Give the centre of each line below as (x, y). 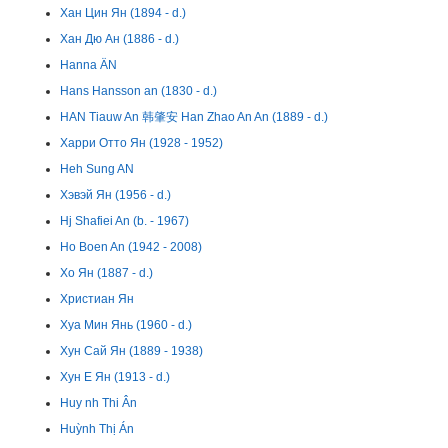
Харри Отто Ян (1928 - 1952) (141, 143)
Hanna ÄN (88, 65)
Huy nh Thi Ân (98, 403)
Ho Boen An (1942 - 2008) (131, 247)
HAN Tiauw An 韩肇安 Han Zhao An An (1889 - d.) (194, 117)
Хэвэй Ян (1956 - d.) (115, 195)
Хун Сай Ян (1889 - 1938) (131, 351)
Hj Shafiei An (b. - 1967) (124, 221)
